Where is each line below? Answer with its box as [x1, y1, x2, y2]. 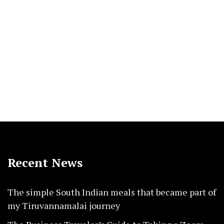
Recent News [7, 154, 82, 171]
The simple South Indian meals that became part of [7, 186, 216, 198]
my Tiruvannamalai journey [7, 199, 120, 212]
